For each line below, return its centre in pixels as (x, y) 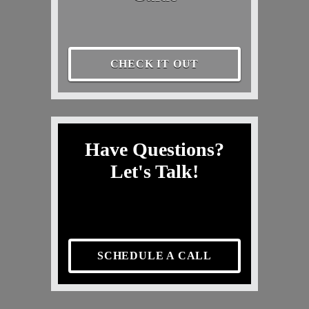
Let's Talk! (154, 171)
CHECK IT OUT (154, 63)
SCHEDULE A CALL (154, 255)
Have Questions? (154, 149)
